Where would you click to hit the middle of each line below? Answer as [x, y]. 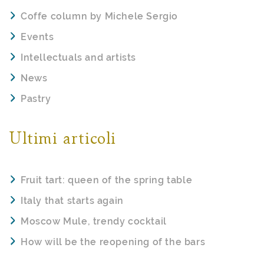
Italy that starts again [72, 200]
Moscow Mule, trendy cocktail [94, 221]
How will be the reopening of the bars [113, 242]
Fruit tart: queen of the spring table [107, 180]
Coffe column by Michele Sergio [99, 16]
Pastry [36, 98]
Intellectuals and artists [78, 57]
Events [37, 37]
